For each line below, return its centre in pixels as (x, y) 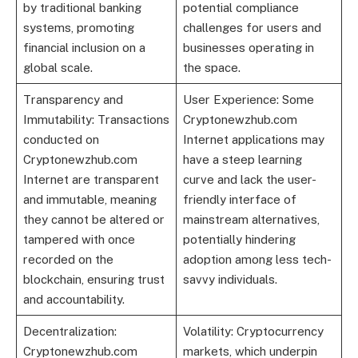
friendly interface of (239, 199)
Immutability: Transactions (96, 119)
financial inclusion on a (84, 47)
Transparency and (73, 99)
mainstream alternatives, (251, 219)
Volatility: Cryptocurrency (253, 331)
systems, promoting (78, 27)
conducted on (61, 139)
